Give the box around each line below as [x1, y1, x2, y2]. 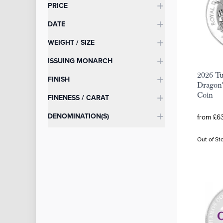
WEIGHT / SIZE [48, 37, 95, 47]
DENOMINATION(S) [48, 111, 109, 121]
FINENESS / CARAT [48, 93, 109, 103]
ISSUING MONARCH [48, 56, 112, 66]
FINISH [48, 74, 70, 84]
